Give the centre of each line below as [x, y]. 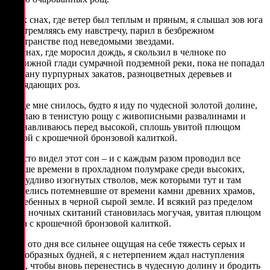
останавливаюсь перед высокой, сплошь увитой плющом [123, 127]
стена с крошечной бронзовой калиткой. [88, 223]
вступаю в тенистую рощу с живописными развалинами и [125, 116]
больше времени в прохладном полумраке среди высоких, [125, 169]
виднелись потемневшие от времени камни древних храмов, [130, 190]
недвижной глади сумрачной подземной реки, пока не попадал [135, 63]
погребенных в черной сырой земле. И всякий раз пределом [129, 201]
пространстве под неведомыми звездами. [89, 41]
